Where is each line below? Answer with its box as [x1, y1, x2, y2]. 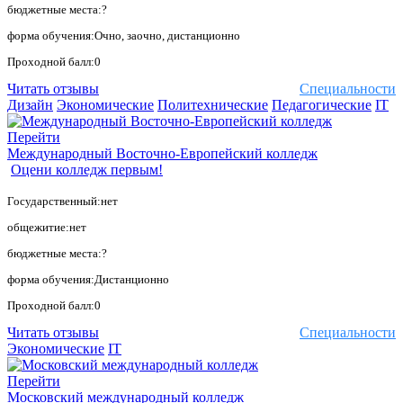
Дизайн [7, 97, 53, 113]
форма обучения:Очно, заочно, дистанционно [7, 29, 240, 43]
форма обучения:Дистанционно [7, 273, 169, 287]
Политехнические [157, 97, 268, 113]
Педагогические [272, 97, 372, 113]
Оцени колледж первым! [11, 162, 163, 178]
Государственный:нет [7, 194, 118, 209]
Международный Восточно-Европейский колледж [7, 146, 318, 162]
